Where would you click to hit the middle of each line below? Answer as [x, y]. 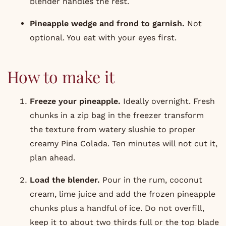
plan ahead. [52, 157]
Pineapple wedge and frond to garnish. [107, 23]
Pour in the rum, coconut [151, 180]
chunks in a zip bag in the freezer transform [117, 115]
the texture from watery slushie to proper [112, 129]
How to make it [61, 76]
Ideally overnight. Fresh [167, 101]
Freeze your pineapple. [75, 101]
